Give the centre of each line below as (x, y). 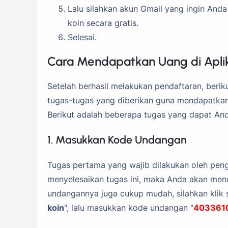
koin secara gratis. (103, 23)
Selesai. (82, 37)
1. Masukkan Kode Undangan (117, 139)
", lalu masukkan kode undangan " (129, 208)
